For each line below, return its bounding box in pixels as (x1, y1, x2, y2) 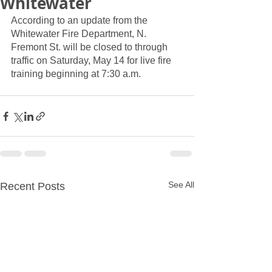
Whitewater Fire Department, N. (11, 29, 149, 39)
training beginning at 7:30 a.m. (11, 69, 141, 79)
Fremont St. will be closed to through (11, 42, 170, 52)
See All (168, 180, 194, 189)
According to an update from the (11, 15, 150, 25)
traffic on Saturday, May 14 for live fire (11, 55, 174, 66)
